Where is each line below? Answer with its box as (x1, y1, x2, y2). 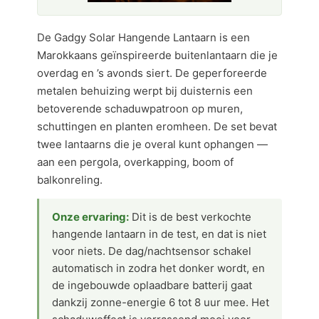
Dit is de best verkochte (129, 210, 251, 224)
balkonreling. (37, 173, 103, 187)
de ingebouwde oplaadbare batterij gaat (52, 278, 252, 292)
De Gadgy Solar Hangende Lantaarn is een (37, 31, 250, 44)
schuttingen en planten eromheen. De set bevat (37, 120, 277, 133)
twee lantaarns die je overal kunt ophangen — (37, 137, 268, 151)
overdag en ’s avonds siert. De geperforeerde (37, 66, 267, 80)
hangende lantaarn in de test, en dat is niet (52, 227, 266, 241)
